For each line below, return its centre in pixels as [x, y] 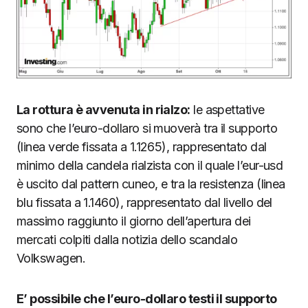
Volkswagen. [51, 258]
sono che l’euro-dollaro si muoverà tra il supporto [147, 128]
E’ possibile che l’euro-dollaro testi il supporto [147, 298]
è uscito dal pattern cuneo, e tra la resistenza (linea [151, 184]
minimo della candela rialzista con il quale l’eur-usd [150, 165]
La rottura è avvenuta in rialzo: [103, 109]
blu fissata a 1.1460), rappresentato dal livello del [144, 202]
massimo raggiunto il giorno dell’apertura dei [134, 221]
